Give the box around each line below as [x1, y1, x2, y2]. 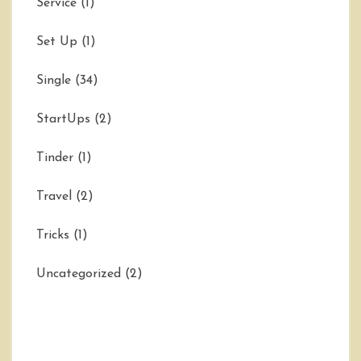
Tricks [36, 228, 69, 242]
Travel [36, 189, 72, 203]
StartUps [36, 112, 90, 126]
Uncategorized [36, 267, 121, 280]
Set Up [36, 35, 77, 48]
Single [36, 73, 71, 87]
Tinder [36, 151, 73, 164]
